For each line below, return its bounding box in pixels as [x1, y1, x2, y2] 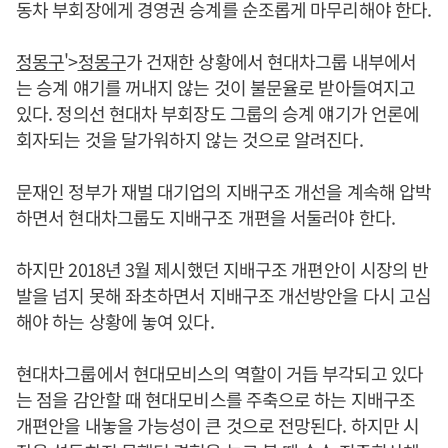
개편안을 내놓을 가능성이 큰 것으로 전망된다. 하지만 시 [16, 411, 420, 438]
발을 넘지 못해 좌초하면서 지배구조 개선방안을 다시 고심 [16, 281, 432, 308]
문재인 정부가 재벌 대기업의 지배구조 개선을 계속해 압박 [16, 177, 432, 204]
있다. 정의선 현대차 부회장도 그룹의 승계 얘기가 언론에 [16, 99, 420, 126]
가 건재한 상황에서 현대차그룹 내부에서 [125, 47, 416, 74]
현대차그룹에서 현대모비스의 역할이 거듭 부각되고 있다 [16, 359, 423, 386]
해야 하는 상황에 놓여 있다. [16, 307, 214, 334]
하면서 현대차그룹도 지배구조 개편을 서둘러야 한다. [16, 203, 395, 230]
